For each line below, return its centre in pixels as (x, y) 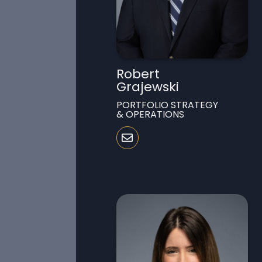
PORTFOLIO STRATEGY (167, 105)
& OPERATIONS (150, 115)
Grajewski (147, 87)
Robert (138, 74)
